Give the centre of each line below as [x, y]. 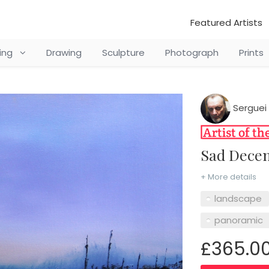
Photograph [192, 53]
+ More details [228, 177]
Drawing [64, 53]
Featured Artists [226, 23]
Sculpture [123, 53]
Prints [251, 53]
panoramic [238, 220]
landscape [238, 199]
